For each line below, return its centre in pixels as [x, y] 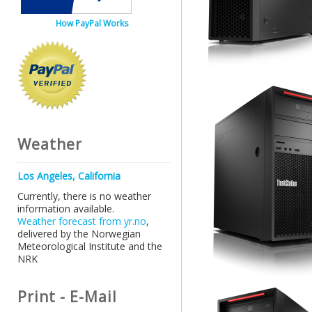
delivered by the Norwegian [79, 234]
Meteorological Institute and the [90, 247]
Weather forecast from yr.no [82, 221]
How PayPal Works [92, 24]
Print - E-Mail [67, 297]
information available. [66, 209]
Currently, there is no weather [84, 196]
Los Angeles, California [69, 176]
